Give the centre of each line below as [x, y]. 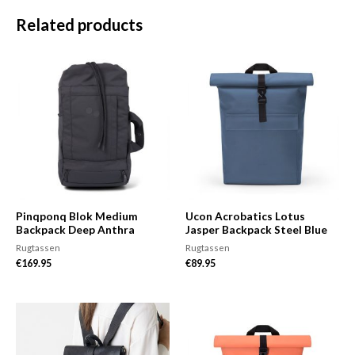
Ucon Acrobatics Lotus [245, 216]
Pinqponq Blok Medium [77, 216]
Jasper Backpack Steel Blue [256, 229]
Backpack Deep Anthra [75, 229]
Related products [79, 25]
